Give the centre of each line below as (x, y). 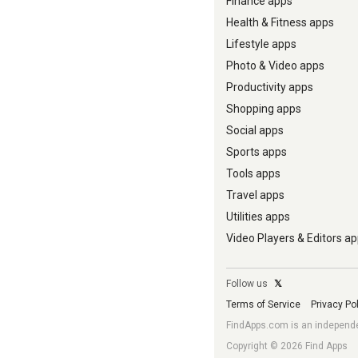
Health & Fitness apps (280, 22)
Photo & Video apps (275, 66)
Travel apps (255, 195)
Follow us (248, 284)
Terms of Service (263, 304)
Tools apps (253, 173)
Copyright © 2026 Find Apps (287, 346)
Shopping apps (264, 109)
